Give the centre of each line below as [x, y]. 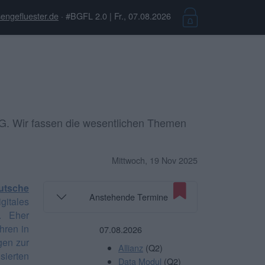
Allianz [131, 247]
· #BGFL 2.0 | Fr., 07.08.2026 [116, 16]
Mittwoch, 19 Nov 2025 [155, 160]
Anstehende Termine [128, 197]
